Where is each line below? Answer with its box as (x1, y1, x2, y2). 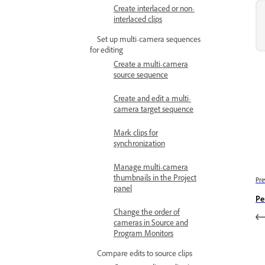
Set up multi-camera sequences (97, 35, 201, 47)
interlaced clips (114, 15, 162, 27)
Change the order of (114, 208, 180, 219)
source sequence (114, 70, 168, 82)
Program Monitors (114, 229, 173, 241)
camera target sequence (114, 105, 193, 117)
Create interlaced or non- (114, 4, 195, 16)
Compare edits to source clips (97, 249, 192, 261)
